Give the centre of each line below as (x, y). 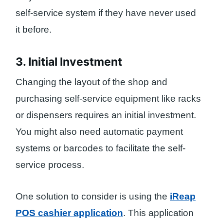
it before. (34, 30)
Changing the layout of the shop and (91, 82)
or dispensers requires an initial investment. (106, 115)
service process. (50, 165)
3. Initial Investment (69, 62)
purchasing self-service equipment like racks (108, 99)
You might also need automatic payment (99, 132)
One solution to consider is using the (93, 197)
